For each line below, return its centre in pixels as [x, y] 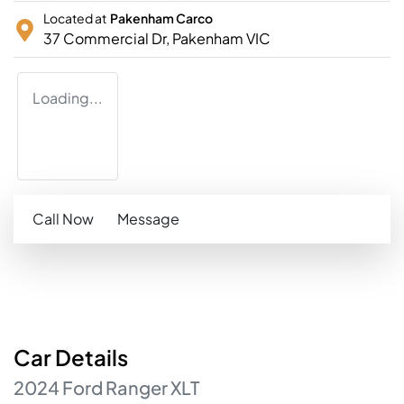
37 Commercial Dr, [108, 39]
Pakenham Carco [161, 18]
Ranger [137, 388]
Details [90, 358]
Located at [75, 18]
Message [148, 219]
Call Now [63, 219]
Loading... [68, 98]
